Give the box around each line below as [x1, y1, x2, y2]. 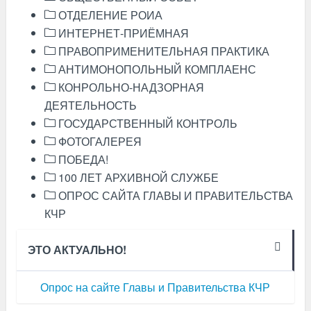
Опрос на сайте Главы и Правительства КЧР [40, 279, 271, 295]
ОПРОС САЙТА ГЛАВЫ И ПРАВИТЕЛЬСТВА [55, 187, 293, 203]
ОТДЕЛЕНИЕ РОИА [55, 7, 162, 23]
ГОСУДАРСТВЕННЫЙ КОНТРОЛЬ [55, 115, 237, 131]
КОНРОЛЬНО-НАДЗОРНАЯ [55, 79, 204, 95]
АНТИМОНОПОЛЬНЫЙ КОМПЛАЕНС [55, 61, 256, 77]
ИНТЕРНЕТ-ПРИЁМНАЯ [55, 25, 189, 41]
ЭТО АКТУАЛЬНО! [27, 242, 126, 258]
